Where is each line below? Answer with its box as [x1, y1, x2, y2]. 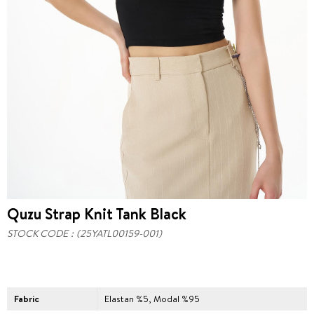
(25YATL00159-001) [76, 226, 162, 240]
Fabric [14, 292, 39, 305]
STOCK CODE [7, 226, 68, 240]
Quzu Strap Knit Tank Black [7, 203, 186, 224]
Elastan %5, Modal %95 [104, 292, 200, 305]
